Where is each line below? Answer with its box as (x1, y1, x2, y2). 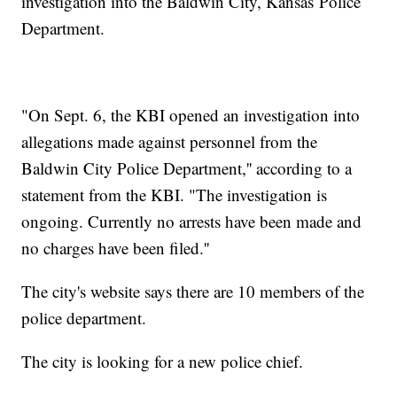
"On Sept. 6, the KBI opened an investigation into (21, 104, 361, 127)
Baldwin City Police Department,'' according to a (21, 157, 353, 180)
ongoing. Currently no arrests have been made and (21, 210, 362, 233)
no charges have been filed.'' (21, 237, 210, 260)
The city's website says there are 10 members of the (21, 280, 365, 303)
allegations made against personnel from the (21, 130, 318, 153)
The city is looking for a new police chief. (21, 350, 304, 373)
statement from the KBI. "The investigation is (21, 183, 328, 206)
